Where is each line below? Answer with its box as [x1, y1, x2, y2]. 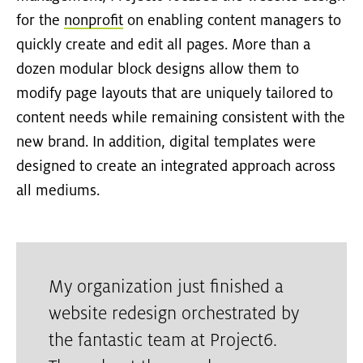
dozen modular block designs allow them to [16, 62, 299, 79]
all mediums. [16, 183, 100, 200]
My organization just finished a [49, 278, 284, 298]
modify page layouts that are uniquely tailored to [16, 86, 333, 103]
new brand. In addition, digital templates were [16, 135, 316, 152]
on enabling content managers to [123, 13, 341, 30]
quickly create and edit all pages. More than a [16, 37, 310, 54]
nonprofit [64, 13, 123, 30]
